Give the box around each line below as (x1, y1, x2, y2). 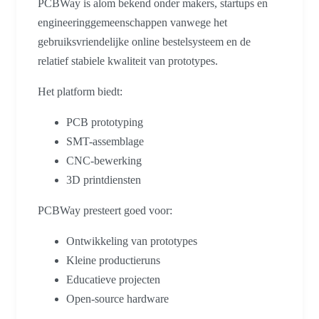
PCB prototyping (66, 116, 143, 129)
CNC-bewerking (66, 155, 142, 167)
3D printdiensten (66, 174, 141, 187)
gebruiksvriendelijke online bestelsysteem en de (38, 36, 251, 48)
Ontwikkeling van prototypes (66, 235, 197, 248)
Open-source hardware (66, 293, 169, 305)
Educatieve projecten (66, 273, 160, 286)
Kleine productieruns (66, 254, 160, 267)
